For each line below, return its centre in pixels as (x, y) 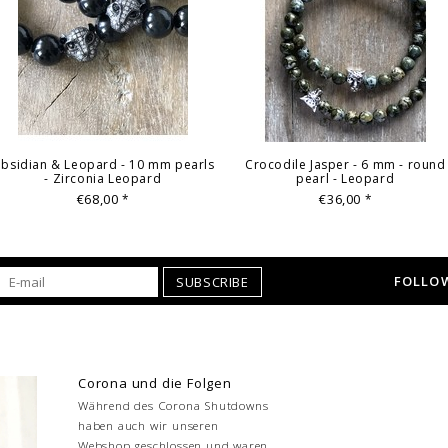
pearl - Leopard (345, 178)
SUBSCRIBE (212, 282)
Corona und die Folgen (155, 383)
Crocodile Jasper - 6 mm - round (345, 164)
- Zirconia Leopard (103, 178)
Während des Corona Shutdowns (173, 406)
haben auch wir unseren (148, 426)
